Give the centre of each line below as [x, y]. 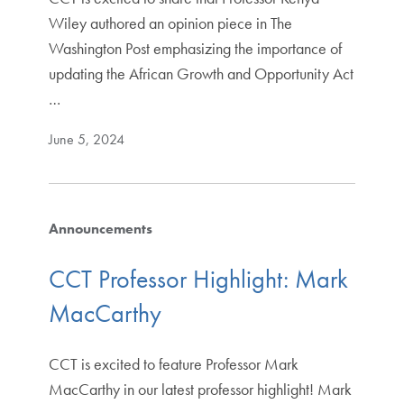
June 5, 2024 [86, 140]
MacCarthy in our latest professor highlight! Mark [200, 389]
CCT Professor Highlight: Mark [198, 279]
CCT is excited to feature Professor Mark [173, 363]
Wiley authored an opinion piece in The [170, 23]
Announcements [100, 229]
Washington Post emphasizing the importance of [195, 49]
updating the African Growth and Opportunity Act [201, 74]
